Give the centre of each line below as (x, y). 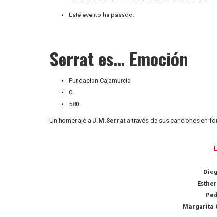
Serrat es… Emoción (119, 58)
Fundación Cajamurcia (100, 80)
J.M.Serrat (109, 120)
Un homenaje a (71, 120)
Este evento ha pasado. (101, 15)
